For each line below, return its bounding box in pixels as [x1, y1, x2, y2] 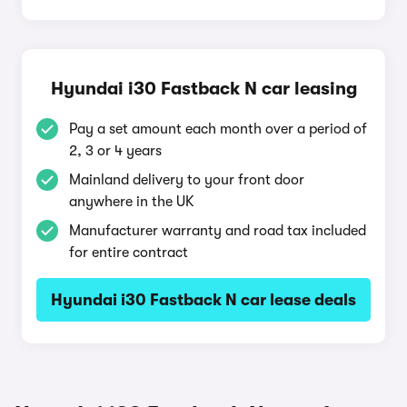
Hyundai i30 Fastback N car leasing [50, 78, 357, 99]
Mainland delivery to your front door [69, 172, 304, 188]
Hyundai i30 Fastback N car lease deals [51, 291, 356, 309]
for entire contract [69, 244, 188, 261]
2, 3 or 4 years [69, 143, 162, 159]
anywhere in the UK [69, 194, 194, 210]
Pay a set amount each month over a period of [69, 121, 367, 137]
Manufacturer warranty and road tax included [69, 223, 366, 239]
